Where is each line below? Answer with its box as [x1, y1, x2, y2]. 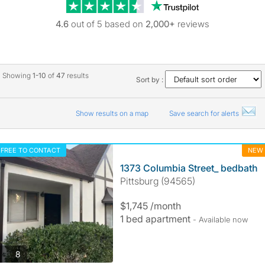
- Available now [192, 215, 248, 224]
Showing [2, 71, 33, 80]
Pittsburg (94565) [119, 175, 195, 187]
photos [20, 248, 46, 258]
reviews [175, 18, 209, 30]
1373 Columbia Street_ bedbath [119, 162, 257, 174]
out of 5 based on [69, 18, 146, 30]
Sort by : [136, 75, 166, 84]
